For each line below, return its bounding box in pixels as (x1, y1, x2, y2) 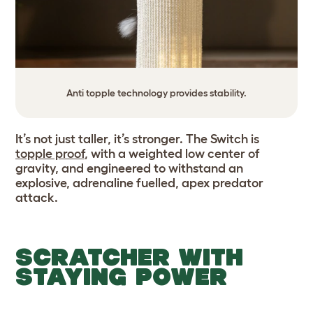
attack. (15, 190, 61, 205)
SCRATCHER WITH (15, 242, 243, 270)
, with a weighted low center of (85, 146, 260, 161)
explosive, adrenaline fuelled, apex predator (15, 175, 263, 190)
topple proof (15, 146, 85, 161)
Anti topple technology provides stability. (66, 87, 247, 99)
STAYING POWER (15, 262, 227, 290)
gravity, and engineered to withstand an (15, 161, 243, 175)
